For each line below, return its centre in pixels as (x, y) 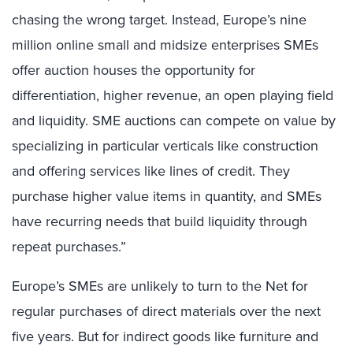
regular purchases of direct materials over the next (166, 311)
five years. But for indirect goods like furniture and (165, 336)
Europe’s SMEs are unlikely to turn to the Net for (160, 286)
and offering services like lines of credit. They (151, 171)
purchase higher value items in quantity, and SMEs (167, 196)
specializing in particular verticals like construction (165, 145)
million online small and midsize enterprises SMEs (165, 45)
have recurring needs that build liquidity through (160, 221)
